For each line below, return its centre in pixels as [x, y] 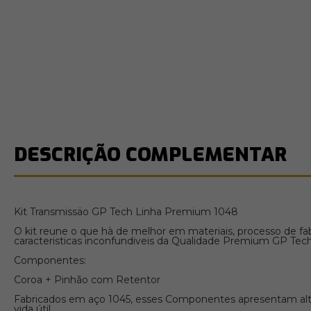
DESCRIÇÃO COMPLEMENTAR [150, 155]
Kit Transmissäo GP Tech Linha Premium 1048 [126, 212]
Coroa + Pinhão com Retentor [89, 280]
